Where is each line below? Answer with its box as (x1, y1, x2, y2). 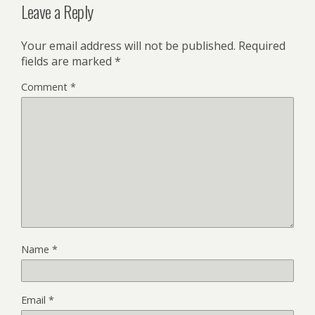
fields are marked (21, 53, 115, 69)
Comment (21, 79, 70, 94)
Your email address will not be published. (21, 37, 236, 53)
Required (238, 37, 285, 53)
